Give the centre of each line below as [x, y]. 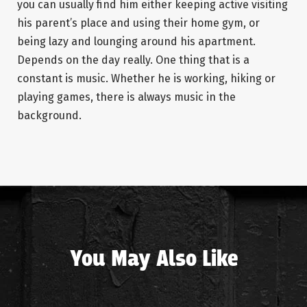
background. [49, 116]
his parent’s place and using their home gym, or [138, 23]
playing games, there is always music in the [126, 97]
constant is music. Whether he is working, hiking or [146, 79]
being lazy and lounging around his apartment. [136, 42]
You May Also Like [153, 260]
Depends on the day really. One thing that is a [133, 60]
